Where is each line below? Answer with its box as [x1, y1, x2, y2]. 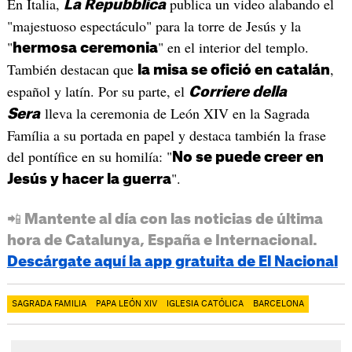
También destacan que [6, 59, 137, 79]
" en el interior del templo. [157, 37, 309, 57]
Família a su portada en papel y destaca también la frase [6, 125, 326, 145]
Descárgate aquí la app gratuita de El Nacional [6, 254, 338, 269]
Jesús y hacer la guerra [6, 171, 171, 186]
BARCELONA [252, 299, 304, 308]
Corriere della [188, 84, 287, 99]
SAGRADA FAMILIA [11, 299, 86, 308]
